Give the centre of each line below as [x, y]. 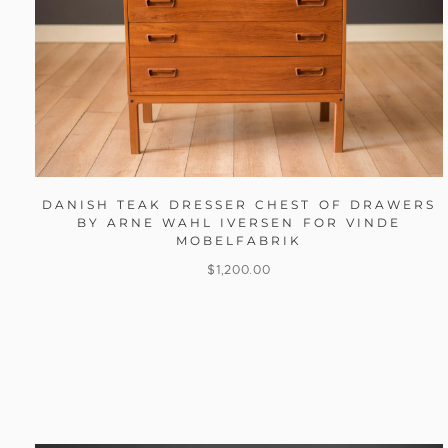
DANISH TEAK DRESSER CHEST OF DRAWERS [238, 205]
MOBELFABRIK [238, 241]
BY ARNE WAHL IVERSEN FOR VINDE [238, 223]
